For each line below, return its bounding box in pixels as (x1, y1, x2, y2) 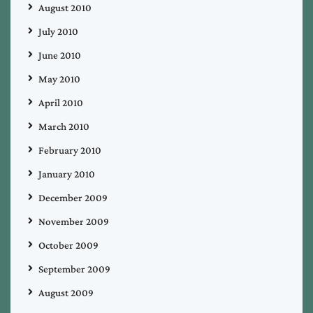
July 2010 (38, 26, 78, 38)
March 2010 (38, 121, 89, 133)
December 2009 (38, 192, 108, 204)
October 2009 (38, 240, 99, 252)
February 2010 (38, 145, 101, 156)
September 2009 (38, 263, 110, 275)
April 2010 (38, 97, 83, 109)
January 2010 (38, 168, 95, 180)
